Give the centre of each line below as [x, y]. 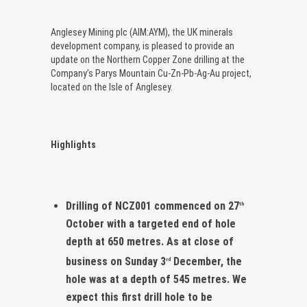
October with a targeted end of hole [151, 223]
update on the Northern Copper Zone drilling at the [148, 59]
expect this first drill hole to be [139, 297]
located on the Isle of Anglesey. [112, 87]
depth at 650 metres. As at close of [150, 241]
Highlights [73, 144]
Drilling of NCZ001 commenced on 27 [152, 206]
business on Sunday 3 [116, 262]
